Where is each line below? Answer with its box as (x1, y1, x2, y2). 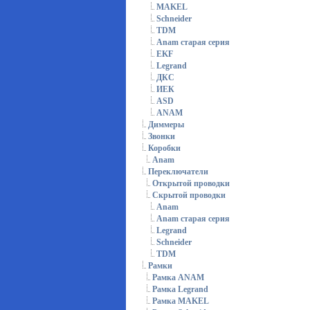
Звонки (148, 131, 175, 142)
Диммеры (148, 120, 184, 130)
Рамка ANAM (152, 273, 204, 283)
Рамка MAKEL (152, 296, 209, 307)
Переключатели (148, 167, 208, 177)
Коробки (148, 143, 181, 154)
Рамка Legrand (152, 284, 208, 295)
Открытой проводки (152, 179, 230, 189)
